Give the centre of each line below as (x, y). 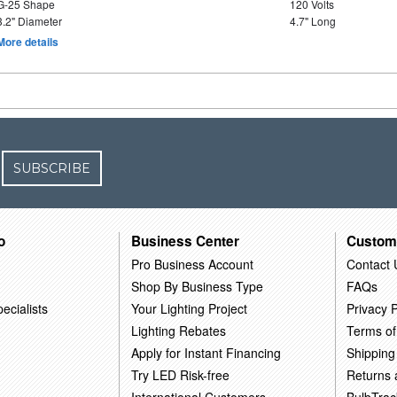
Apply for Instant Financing (206, 352)
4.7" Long (312, 21)
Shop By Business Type (198, 286)
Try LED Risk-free (181, 374)
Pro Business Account (193, 264)
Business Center (186, 241)
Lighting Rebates (179, 330)
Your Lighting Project (190, 308)
